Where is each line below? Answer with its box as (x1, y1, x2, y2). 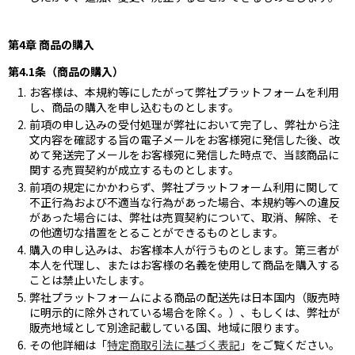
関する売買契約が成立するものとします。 (29, 161, 239, 177)
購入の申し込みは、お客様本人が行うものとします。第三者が (29, 241, 339, 258)
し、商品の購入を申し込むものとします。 (29, 98, 239, 115)
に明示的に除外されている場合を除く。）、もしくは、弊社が (29, 303, 340, 320)
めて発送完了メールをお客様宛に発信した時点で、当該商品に (29, 146, 339, 162)
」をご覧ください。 (240, 336, 340, 353)
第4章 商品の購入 (8, 36, 94, 52)
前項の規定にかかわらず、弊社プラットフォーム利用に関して (29, 178, 339, 195)
